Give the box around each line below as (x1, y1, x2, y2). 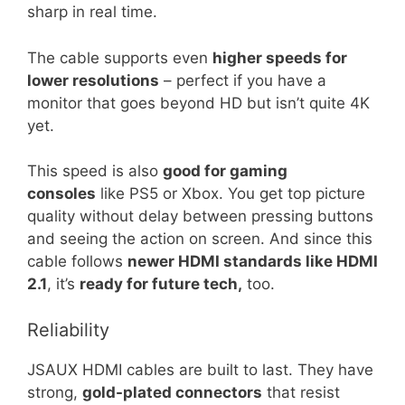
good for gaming (163, 162, 287, 180)
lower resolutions (27, 71, 159, 89)
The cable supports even (27, 48, 212, 67)
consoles (27, 184, 96, 202)
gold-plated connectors (82, 382, 262, 401)
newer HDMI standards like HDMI (127, 252, 378, 270)
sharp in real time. (27, 3, 157, 21)
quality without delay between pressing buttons (27, 207, 373, 225)
